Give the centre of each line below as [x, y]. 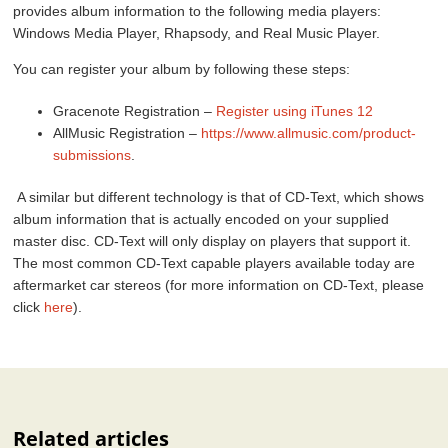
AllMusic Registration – [127, 132]
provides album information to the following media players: [197, 10]
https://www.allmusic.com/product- [309, 132]
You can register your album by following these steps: [182, 68]
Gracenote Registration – [135, 110]
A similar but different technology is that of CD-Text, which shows [219, 196]
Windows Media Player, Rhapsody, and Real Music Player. [197, 32]
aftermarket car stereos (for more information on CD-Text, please [219, 284]
